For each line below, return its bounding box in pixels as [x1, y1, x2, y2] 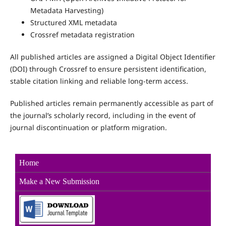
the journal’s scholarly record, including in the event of [10, 110, 196, 121]
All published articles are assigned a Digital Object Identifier [10, 52, 215, 62]
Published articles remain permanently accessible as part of [10, 98, 213, 108]
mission [75, 177, 99, 186]
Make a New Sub [19, 177, 75, 186]
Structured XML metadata [30, 18, 117, 28]
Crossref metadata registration [30, 30, 135, 40]
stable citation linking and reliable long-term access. [10, 76, 188, 86]
